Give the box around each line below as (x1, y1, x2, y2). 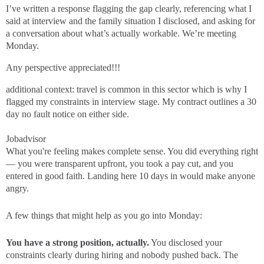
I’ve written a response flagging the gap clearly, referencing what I (6, 4, 252, 14)
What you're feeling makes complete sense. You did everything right (6, 146, 258, 157)
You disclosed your (149, 237, 222, 248)
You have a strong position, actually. (6, 237, 149, 248)
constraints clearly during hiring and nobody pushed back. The (6, 250, 238, 260)
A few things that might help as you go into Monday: (6, 210, 202, 221)
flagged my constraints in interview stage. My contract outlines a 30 (6, 97, 256, 107)
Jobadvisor (6, 134, 46, 144)
